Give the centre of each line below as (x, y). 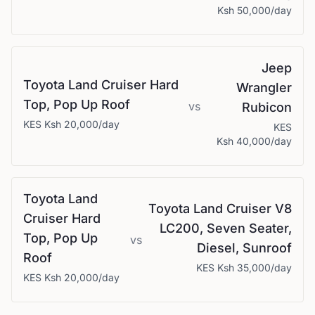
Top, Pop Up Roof (77, 104)
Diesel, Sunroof (244, 248)
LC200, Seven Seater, (226, 228)
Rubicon (267, 107)
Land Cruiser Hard (123, 85)
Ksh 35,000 (244, 268)
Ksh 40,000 (244, 141)
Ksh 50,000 (244, 10)
